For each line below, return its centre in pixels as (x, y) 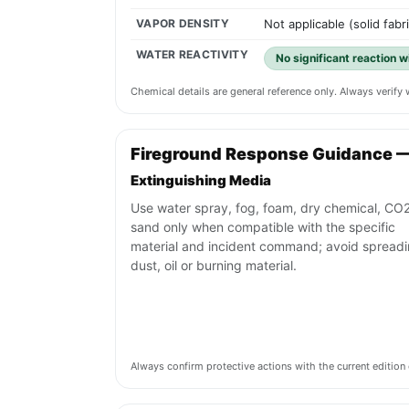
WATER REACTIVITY (192, 55)
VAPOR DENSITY (183, 24)
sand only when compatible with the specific (263, 227)
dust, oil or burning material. (214, 266)
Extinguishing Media (201, 181)
